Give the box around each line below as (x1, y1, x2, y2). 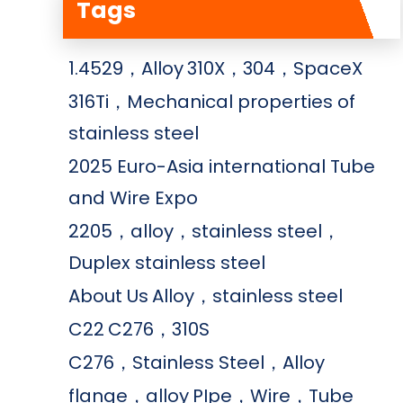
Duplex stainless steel (68, 250, 265, 276)
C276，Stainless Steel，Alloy (68, 350, 325, 376)
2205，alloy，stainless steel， (68, 219, 340, 245)
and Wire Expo (68, 185, 198, 211)
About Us (68, 283, 148, 309)
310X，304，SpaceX (187, 56, 363, 82)
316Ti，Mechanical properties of (68, 89, 355, 115)
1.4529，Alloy (68, 56, 184, 82)
